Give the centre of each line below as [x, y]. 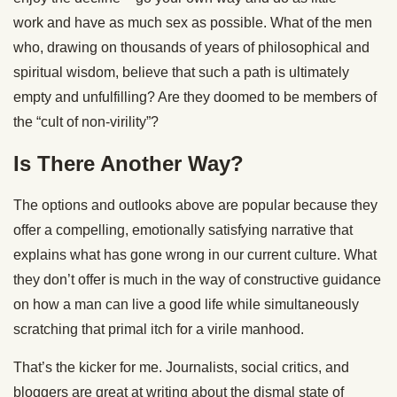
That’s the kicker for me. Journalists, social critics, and [181, 368]
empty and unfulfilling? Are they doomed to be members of [195, 97]
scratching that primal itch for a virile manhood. [159, 330]
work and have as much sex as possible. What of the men [193, 23]
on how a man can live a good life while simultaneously [186, 305]
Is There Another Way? [128, 164]
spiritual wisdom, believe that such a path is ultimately [181, 73]
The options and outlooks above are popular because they [195, 206]
